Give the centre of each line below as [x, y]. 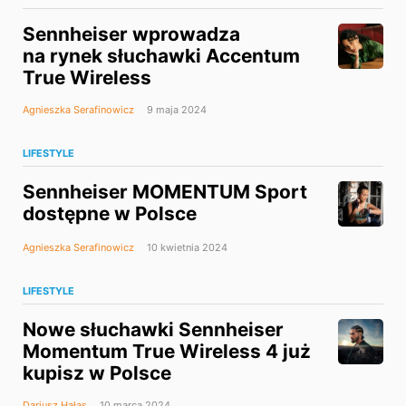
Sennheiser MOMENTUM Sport [165, 192]
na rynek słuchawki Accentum [161, 56]
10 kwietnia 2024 [186, 248]
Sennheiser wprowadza [131, 34]
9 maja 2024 [175, 110]
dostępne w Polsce [110, 214]
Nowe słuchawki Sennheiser [153, 330]
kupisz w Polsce [97, 373]
